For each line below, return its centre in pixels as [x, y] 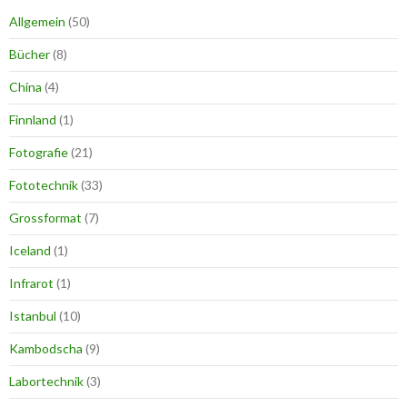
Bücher [30, 54]
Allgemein [37, 21]
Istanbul [33, 316]
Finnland [33, 119]
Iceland [30, 250]
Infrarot [31, 283]
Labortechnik [46, 381]
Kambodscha [46, 348]
